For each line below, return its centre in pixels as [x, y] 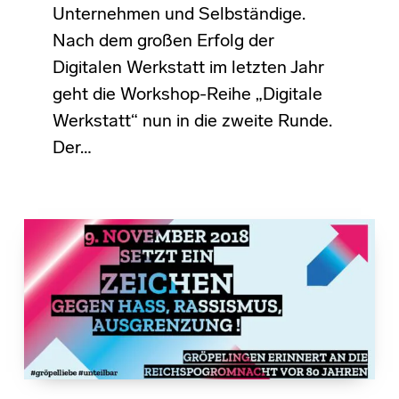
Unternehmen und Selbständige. [179, 15]
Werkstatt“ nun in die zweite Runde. [192, 122]
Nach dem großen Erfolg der [163, 41]
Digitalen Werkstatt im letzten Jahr [188, 68]
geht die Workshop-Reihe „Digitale [187, 95]
